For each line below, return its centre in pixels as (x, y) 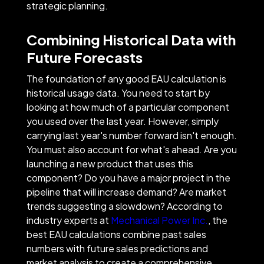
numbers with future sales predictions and (117, 248)
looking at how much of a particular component (128, 107)
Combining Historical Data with (131, 39)
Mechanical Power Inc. (159, 220)
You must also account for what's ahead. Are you (131, 149)
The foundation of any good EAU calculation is (126, 78)
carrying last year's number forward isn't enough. (131, 135)
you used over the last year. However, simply (122, 121)
